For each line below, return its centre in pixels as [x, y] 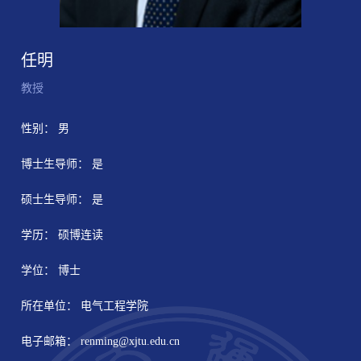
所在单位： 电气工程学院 [85, 306]
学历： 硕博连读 [62, 235]
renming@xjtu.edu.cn [131, 342]
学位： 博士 [51, 271]
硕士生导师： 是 [62, 200]
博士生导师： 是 [62, 164]
